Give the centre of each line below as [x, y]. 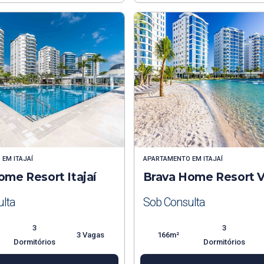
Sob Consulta [174, 202]
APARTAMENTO [166, 159]
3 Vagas [90, 235]
